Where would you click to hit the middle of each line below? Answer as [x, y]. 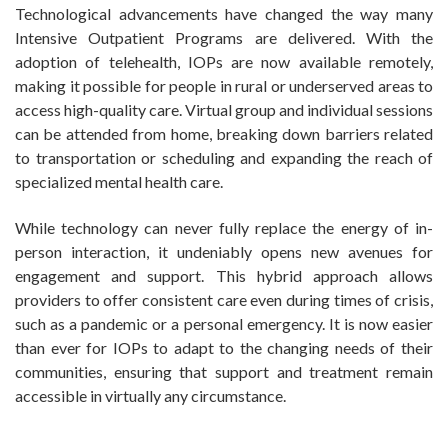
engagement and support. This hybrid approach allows [224, 276]
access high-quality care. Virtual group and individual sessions [224, 110]
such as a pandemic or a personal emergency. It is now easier [224, 324]
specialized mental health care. [119, 182]
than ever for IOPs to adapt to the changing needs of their [224, 348]
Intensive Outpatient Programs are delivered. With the [224, 38]
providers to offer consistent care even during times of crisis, [224, 300]
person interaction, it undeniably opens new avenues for [224, 252]
